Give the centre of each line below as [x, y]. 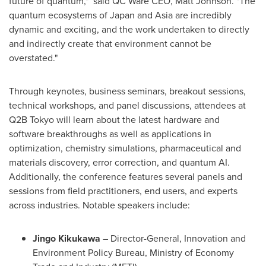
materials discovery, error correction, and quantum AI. [119, 162]
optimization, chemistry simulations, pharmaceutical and [125, 148]
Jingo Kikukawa [68, 238]
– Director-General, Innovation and [174, 238]
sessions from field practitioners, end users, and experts [123, 191]
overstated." [33, 58]
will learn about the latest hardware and [137, 120]
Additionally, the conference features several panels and [126, 177]
